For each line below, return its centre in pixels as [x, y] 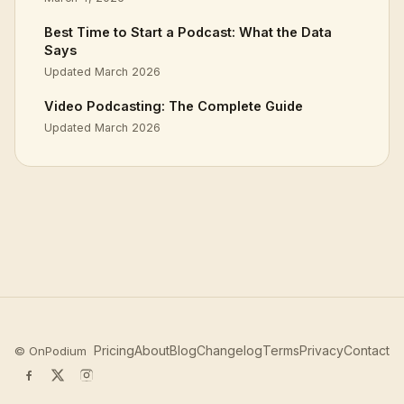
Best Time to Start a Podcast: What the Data [188, 32]
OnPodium [58, 351]
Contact [367, 350]
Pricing [114, 350]
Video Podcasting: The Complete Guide [174, 106]
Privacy [321, 350]
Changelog [230, 350]
